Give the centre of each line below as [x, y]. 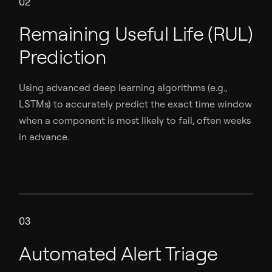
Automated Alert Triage [118, 253]
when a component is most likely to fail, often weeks [135, 121]
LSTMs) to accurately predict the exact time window [136, 104]
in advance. [44, 137]
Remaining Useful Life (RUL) [136, 34]
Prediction [63, 57]
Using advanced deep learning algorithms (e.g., [123, 88]
